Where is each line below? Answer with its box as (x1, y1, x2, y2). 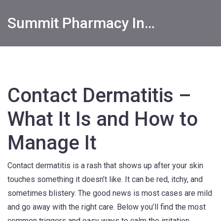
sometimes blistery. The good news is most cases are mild (7, 188, 212, 198)
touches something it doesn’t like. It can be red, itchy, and (7, 175, 203, 184)
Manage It (7, 131, 97, 154)
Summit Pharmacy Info (145, 14, 155, 32)
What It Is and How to (7, 108, 198, 131)
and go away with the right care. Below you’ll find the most (7, 202, 206, 212)
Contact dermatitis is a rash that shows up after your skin (7, 161, 203, 170)
